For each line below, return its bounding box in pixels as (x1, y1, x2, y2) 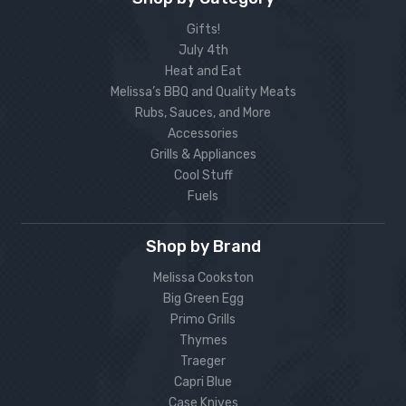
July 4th (178, 43, 228, 59)
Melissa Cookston (152, 270, 254, 286)
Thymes (179, 333, 227, 349)
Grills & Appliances (150, 147, 256, 163)
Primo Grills (170, 312, 236, 328)
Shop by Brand (145, 237, 261, 257)
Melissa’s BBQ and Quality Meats (110, 84, 296, 101)
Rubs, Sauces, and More (135, 105, 271, 121)
